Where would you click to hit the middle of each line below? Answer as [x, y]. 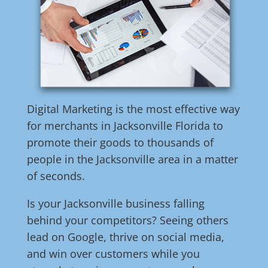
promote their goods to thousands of [120, 143]
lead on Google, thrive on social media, [125, 237]
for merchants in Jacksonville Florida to [125, 126]
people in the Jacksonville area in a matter [132, 159]
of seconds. [56, 176]
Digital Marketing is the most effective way [133, 109]
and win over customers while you [113, 254]
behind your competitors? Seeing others [127, 220]
